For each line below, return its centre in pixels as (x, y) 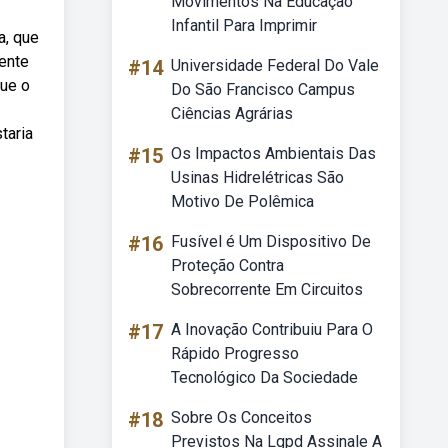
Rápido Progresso (235, 353)
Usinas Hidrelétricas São (257, 177)
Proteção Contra (227, 265)
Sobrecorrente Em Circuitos (267, 289)
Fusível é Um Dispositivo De (271, 241)
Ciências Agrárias (232, 113)
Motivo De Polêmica (242, 201)
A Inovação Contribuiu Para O (272, 329)
